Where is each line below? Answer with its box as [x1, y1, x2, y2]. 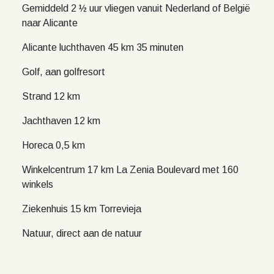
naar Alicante [22, 18, 78, 28]
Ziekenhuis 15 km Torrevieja [22, 204, 141, 214]
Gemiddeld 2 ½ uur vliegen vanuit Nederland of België [22, 3, 250, 13]
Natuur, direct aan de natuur [22, 228, 142, 239]
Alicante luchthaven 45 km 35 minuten [22, 42, 183, 53]
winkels [22, 179, 53, 190]
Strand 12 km [22, 91, 80, 102]
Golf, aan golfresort [22, 67, 105, 77]
